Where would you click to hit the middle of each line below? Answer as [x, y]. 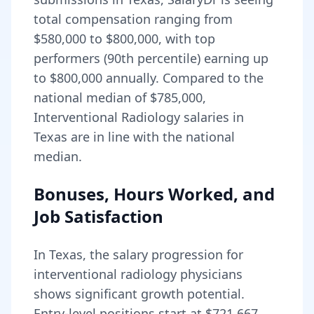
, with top [187, 39]
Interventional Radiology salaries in [139, 117]
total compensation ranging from [133, 19]
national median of [92, 97]
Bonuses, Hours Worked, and [154, 194]
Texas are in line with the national [134, 137]
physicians [210, 274]
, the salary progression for [163, 254]
